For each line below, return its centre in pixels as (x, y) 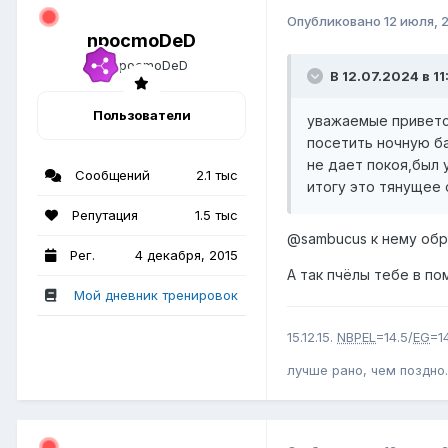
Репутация (103, 215)
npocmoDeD (141, 40)
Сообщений (110, 175)
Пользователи (141, 115)
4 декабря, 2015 (186, 255)
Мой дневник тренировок (156, 295)
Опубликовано (335, 21)
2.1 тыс (217, 175)
